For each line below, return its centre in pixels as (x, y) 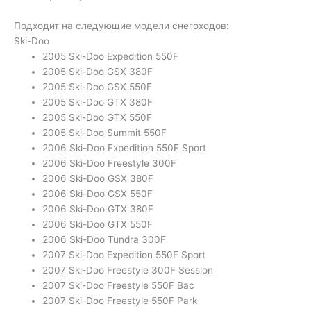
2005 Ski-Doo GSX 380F (98, 71)
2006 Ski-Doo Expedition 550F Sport (125, 148)
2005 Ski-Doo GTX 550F (98, 117)
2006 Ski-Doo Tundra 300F (104, 239)
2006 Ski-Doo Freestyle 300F (110, 163)
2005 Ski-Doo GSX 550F (98, 86)
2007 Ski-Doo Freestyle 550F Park (120, 300)
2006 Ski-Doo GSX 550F (98, 193)
